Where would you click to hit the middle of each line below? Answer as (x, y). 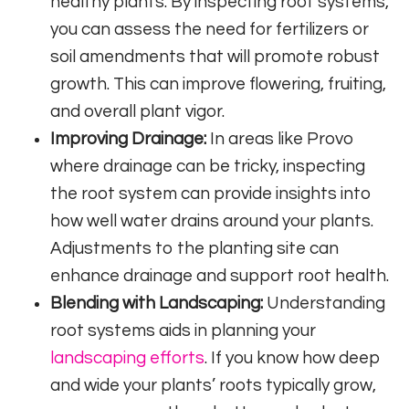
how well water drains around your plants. (212, 220)
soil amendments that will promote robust (215, 56)
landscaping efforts (127, 357)
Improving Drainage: (128, 138)
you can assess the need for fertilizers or (210, 29)
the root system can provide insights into (211, 193)
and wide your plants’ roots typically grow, (213, 385)
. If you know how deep (293, 357)
